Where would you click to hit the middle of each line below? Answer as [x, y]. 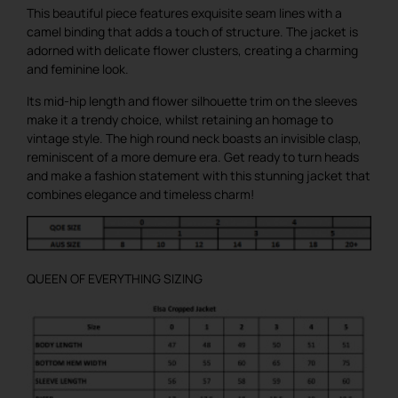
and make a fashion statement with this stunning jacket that [199, 175]
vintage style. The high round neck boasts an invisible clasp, [194, 138]
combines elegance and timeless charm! [140, 194]
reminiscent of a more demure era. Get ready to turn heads [193, 156]
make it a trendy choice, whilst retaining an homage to [180, 119]
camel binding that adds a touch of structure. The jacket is [192, 32]
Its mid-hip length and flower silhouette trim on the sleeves [192, 100]
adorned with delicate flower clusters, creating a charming [192, 51]
